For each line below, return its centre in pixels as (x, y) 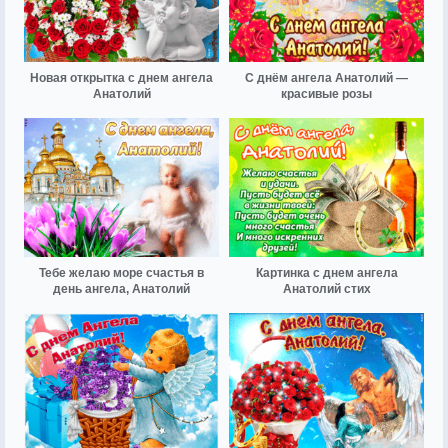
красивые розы (326, 93)
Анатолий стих (326, 288)
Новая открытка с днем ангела (121, 77)
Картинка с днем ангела (326, 272)
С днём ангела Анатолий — (326, 77)
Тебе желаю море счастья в (121, 272)
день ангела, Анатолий (121, 288)
